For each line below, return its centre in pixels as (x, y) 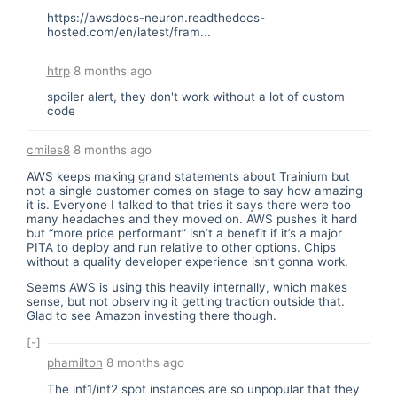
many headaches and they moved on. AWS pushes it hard (192, 218)
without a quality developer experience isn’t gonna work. (187, 261)
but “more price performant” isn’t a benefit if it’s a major (184, 233)
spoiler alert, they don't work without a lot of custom (195, 97)
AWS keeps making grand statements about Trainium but (188, 176)
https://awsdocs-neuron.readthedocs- (156, 17)
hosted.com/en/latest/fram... (128, 31)
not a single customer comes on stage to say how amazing (195, 190)
